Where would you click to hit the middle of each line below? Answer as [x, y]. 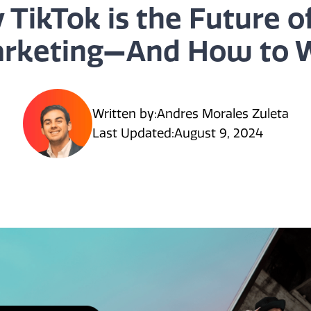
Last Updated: [133, 134]
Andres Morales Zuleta [222, 114]
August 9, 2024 [218, 134]
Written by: [124, 114]
